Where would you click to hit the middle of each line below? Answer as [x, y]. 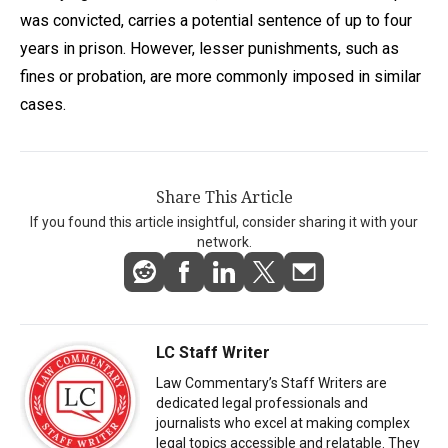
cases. [43, 104]
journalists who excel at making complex [283, 422]
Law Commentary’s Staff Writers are [271, 382]
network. [224, 241]
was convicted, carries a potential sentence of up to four [216, 20]
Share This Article [224, 197]
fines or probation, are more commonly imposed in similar [220, 76]
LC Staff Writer [213, 352]
